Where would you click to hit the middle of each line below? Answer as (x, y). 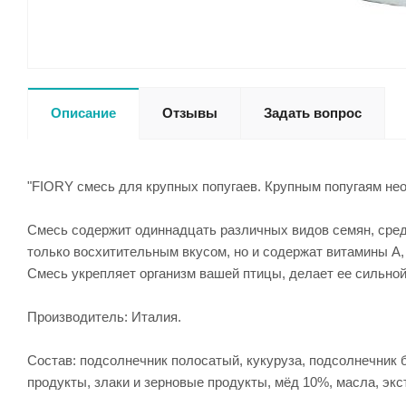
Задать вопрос (313, 113)
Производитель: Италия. (104, 317)
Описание (83, 113)
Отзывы (190, 113)
